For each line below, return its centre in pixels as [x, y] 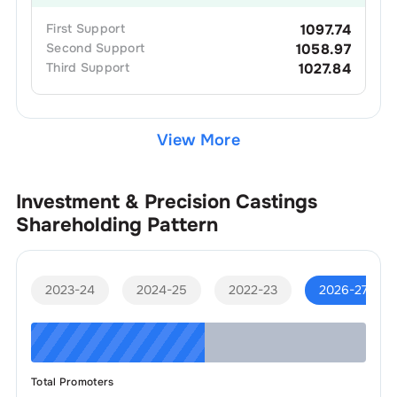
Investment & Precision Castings [166, 202]
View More [198, 140]
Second [69, 47]
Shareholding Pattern [117, 225]
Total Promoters [72, 381]
